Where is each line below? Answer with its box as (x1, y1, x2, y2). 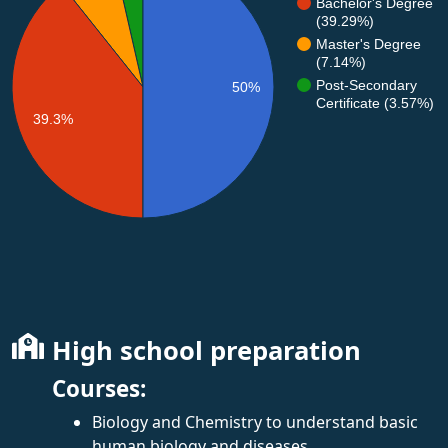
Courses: (52, 372, 146, 404)
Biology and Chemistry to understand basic (92, 410, 418, 433)
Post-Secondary (316, 76, 417, 93)
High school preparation (52, 332, 361, 368)
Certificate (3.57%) (316, 94, 434, 111)
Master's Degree (316, 35, 421, 52)
